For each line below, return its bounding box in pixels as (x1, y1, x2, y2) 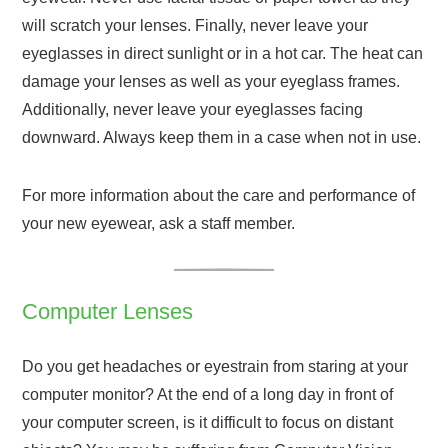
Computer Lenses (22, 299, 194, 325)
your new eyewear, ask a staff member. (22, 215, 296, 233)
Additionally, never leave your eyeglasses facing (22, 101, 364, 119)
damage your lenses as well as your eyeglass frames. (22, 73, 401, 91)
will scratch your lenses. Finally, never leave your (22, 17, 369, 35)
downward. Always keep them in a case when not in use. (22, 129, 422, 147)
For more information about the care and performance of (22, 187, 416, 205)
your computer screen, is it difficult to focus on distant (22, 414, 394, 432)
